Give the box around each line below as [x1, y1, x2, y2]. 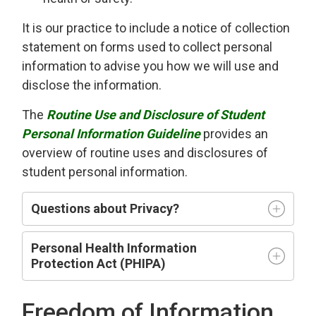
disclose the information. [22, 78, 168, 92]
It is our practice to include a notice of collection [22, 20, 291, 35]
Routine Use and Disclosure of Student [47, 107, 265, 122]
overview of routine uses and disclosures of [22, 145, 269, 160]
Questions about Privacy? [31, 201, 180, 216]
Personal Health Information [31, 241, 197, 255]
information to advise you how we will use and [22, 59, 279, 73]
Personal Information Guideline [22, 126, 201, 141]
